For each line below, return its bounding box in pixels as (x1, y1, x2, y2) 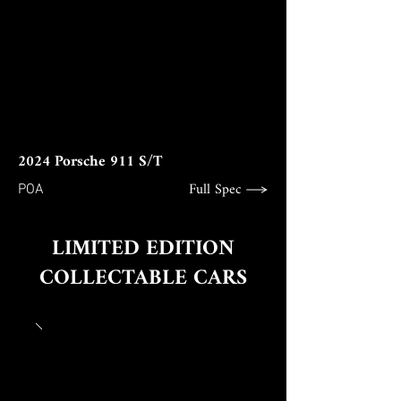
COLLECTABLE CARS (39, 260, 247, 298)
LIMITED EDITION (52, 230, 235, 269)
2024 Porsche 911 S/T (18, 149, 163, 176)
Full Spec (189, 177, 242, 203)
